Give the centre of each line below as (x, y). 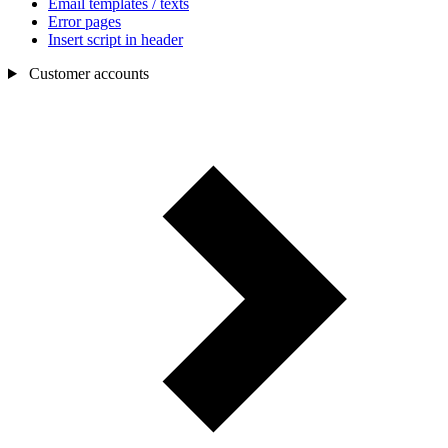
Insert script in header (115, 39)
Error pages (84, 21)
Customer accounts (88, 73)
